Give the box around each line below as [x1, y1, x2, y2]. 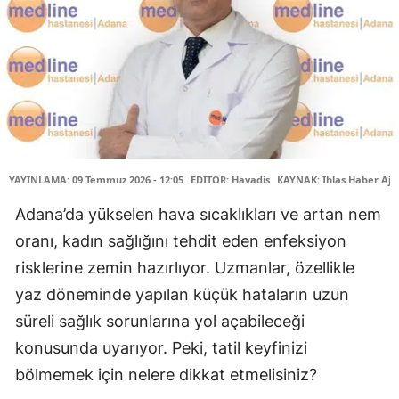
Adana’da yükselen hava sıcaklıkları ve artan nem [15, 205, 381, 224]
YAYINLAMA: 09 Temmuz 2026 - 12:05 [9, 173, 183, 186]
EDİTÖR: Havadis [191, 173, 270, 186]
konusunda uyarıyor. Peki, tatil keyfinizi [15, 338, 307, 357]
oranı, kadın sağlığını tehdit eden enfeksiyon [15, 232, 346, 250]
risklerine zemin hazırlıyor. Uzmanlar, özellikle [15, 258, 354, 277]
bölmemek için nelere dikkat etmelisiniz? [15, 365, 317, 384]
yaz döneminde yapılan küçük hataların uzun [15, 285, 349, 304]
